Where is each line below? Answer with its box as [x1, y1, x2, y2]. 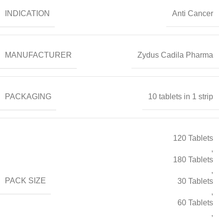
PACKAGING [5, 92, 51, 101]
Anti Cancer [172, 9, 213, 18]
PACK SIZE [5, 176, 46, 185]
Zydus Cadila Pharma [137, 51, 213, 60]
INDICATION [5, 9, 50, 18]
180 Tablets [173, 155, 213, 164]
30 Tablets [177, 176, 213, 185]
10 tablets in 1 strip [148, 92, 213, 101]
